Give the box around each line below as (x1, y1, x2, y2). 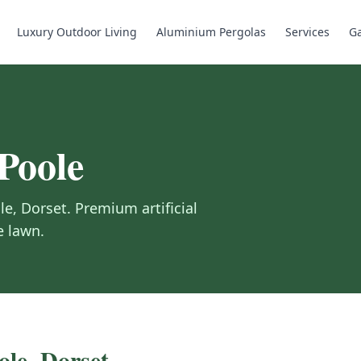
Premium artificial (75, 198, 197, 218)
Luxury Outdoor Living (17, 24, 137, 39)
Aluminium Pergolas (156, 24, 266, 39)
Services (285, 24, 330, 39)
